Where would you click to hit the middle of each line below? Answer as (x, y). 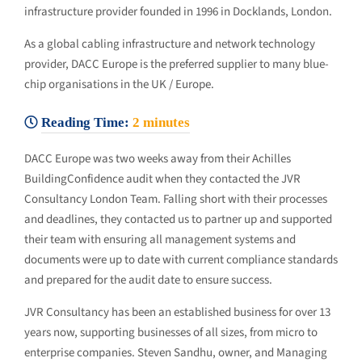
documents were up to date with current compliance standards (181, 260)
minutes (156, 122)
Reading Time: (81, 122)
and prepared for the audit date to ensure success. (148, 280)
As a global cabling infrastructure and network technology (170, 44)
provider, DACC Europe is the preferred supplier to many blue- (177, 64)
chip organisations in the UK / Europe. (119, 84)
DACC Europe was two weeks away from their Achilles (158, 159)
